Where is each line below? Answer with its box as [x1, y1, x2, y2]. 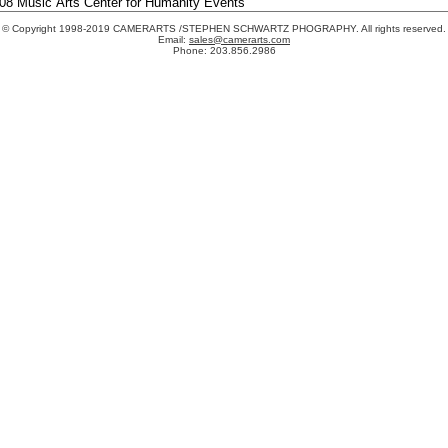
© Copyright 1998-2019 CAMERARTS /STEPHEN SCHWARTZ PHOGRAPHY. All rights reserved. [2, 23, 446, 34]
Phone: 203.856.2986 [172, 45, 276, 56]
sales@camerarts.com [189, 34, 290, 45]
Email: [158, 34, 189, 45]
